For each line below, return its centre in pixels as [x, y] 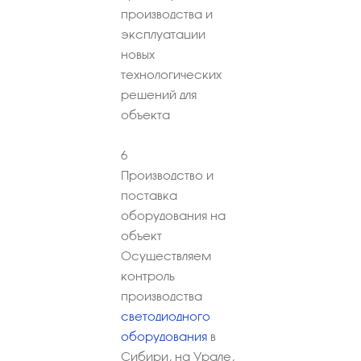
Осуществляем [166, 255]
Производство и [167, 175]
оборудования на [173, 215]
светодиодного [166, 316]
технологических [171, 74]
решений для [159, 94]
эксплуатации [163, 34]
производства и [167, 14]
